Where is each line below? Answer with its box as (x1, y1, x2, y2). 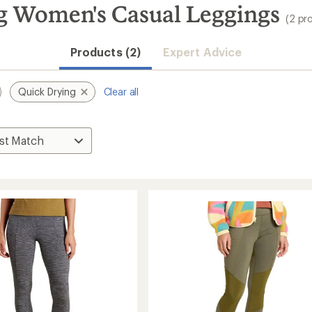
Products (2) (70, 45, 141, 58)
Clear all (103, 86, 139, 97)
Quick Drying (18, 86, 76, 97)
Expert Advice (162, 45, 242, 58)
